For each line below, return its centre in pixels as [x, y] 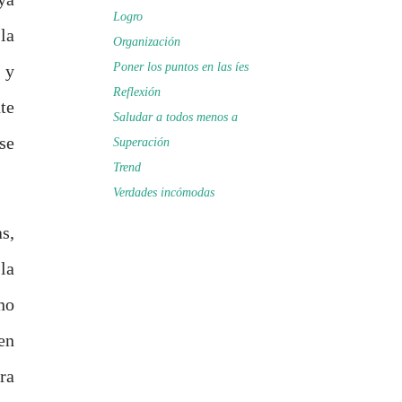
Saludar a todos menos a [175, 117]
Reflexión [137, 92]
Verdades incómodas [164, 192]
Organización [147, 42]
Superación [141, 142]
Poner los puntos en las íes [181, 67]
